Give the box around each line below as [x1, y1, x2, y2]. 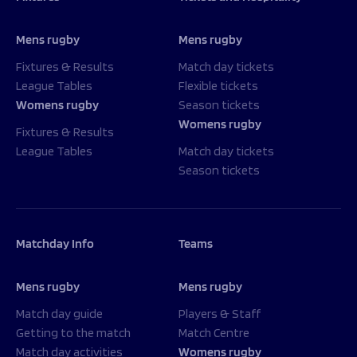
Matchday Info [16, 236, 94, 251]
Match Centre [178, 325, 249, 340]
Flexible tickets [178, 78, 258, 93]
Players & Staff [178, 306, 261, 321]
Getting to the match [16, 325, 131, 340]
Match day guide [16, 306, 103, 321]
